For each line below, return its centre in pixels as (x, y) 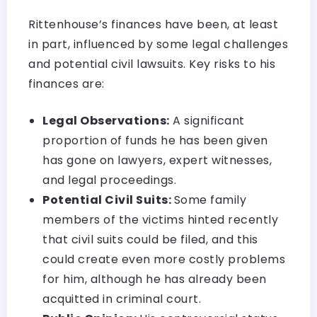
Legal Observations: (106, 120)
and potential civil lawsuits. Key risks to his (152, 64)
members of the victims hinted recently (160, 219)
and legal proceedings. (109, 180)
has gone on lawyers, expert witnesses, (157, 160)
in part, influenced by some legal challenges (158, 44)
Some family (210, 200)
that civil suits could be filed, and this (150, 239)
